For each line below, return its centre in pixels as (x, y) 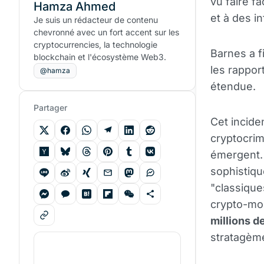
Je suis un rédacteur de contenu (96, 20)
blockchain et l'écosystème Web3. (100, 57)
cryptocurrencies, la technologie (95, 44)
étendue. (233, 86)
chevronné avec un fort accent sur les (106, 32)
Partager (50, 108)
